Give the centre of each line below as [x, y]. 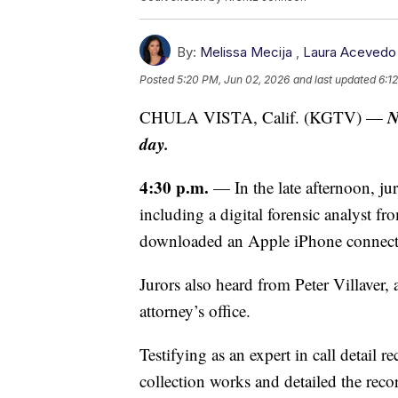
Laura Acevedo [350, 52]
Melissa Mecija [246, 52]
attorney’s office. [195, 311]
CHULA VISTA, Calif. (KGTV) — [263, 117]
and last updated [334, 80]
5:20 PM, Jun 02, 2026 [233, 80]
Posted [158, 80]
